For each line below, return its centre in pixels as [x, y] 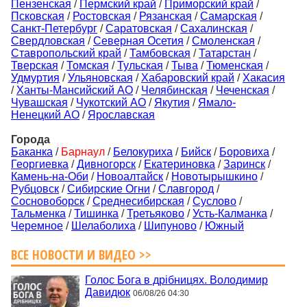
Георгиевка [40, 164]
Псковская [38, 16]
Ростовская [102, 16]
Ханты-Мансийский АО [75, 90]
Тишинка [96, 214]
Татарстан [225, 53]
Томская [88, 66]
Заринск [244, 164]
